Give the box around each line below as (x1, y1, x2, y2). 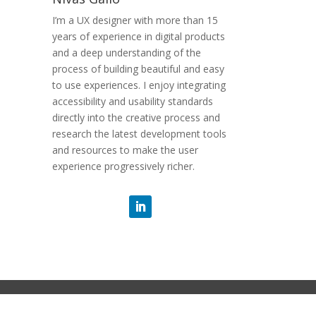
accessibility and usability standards (51, 94, 213, 108)
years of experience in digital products (51, 29, 225, 43)
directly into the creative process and (51, 110, 220, 124)
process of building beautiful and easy (51, 61, 224, 75)
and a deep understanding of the (51, 45, 201, 59)
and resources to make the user (51, 142, 198, 157)
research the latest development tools (51, 126, 226, 140)
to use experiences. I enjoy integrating (51, 78, 226, 92)
